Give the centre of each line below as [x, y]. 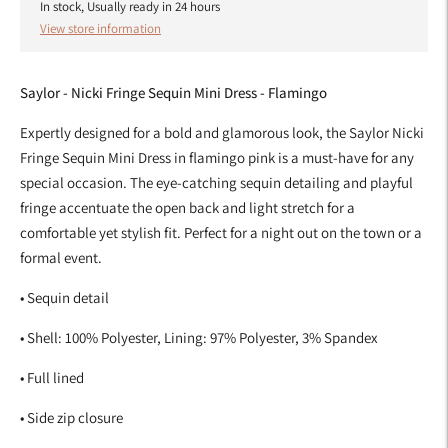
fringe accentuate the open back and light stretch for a [187, 207]
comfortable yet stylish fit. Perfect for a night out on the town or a [221, 232]
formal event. [61, 257]
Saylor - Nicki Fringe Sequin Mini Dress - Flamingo [173, 92]
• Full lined [52, 377]
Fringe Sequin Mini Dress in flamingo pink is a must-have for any [217, 157]
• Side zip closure [71, 417]
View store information [100, 28]
